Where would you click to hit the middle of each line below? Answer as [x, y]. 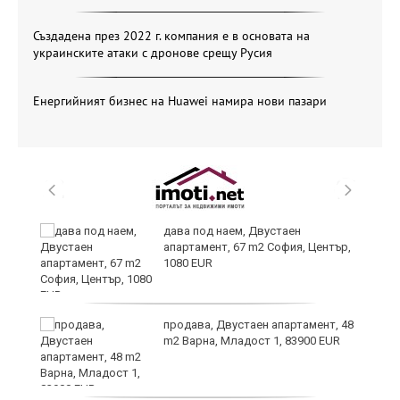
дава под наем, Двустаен [232, 231]
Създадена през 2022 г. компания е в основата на [171, 36]
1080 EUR [188, 263]
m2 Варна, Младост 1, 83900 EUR [252, 341]
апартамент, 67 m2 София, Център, [257, 247]
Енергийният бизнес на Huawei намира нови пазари [180, 101]
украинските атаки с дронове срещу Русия [153, 53]
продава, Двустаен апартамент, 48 [258, 325]
